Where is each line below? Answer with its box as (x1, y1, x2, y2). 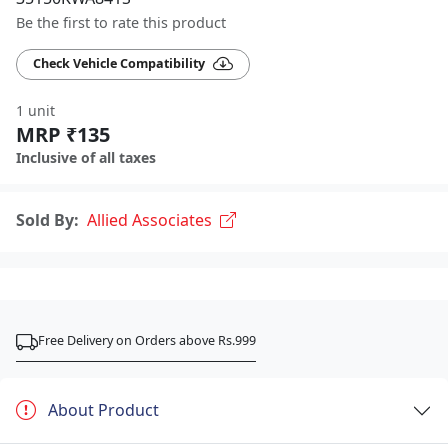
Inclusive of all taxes (16, 147, 156, 167)
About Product (48, 399, 159, 422)
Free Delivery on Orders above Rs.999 (38, 331, 256, 349)
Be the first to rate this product (16, 13, 226, 32)
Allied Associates (87, 208, 212, 231)
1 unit (16, 100, 55, 120)
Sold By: (16, 208, 79, 231)
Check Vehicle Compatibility (33, 55, 205, 73)
